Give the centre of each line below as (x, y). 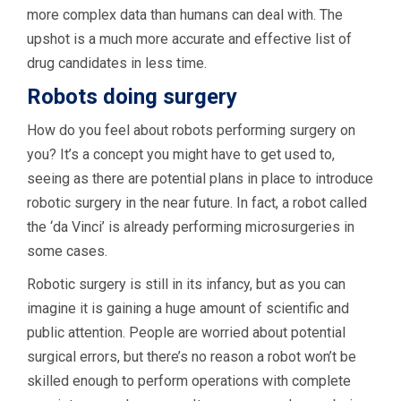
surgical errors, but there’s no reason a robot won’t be (192, 356)
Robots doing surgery (132, 96)
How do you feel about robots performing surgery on (191, 130)
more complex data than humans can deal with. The (185, 14)
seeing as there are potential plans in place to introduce (200, 178)
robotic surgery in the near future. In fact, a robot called (197, 202)
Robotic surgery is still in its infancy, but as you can (186, 284)
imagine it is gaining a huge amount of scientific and (188, 308)
